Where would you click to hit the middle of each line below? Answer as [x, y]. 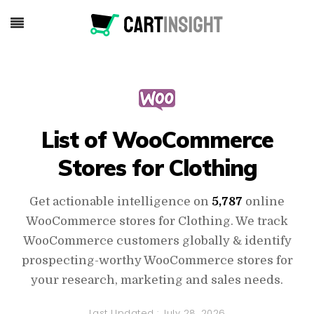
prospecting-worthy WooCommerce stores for [157, 260]
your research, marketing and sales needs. [157, 280]
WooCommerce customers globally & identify [157, 241]
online [264, 202]
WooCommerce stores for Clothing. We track [157, 221]
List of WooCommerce [157, 139]
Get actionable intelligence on [121, 202]
